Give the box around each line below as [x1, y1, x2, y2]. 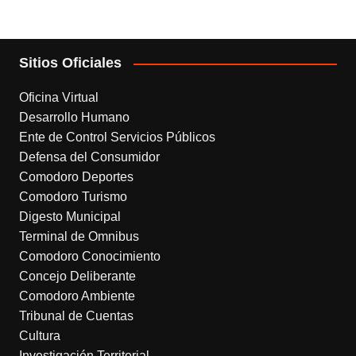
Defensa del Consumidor [18, 150, 160, 164]
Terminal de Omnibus [18, 230, 139, 244]
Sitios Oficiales [18, 55, 122, 72]
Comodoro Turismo [18, 190, 127, 204]
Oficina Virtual [18, 91, 99, 105]
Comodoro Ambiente [18, 289, 135, 304]
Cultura [18, 329, 60, 343]
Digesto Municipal [18, 210, 121, 224]
